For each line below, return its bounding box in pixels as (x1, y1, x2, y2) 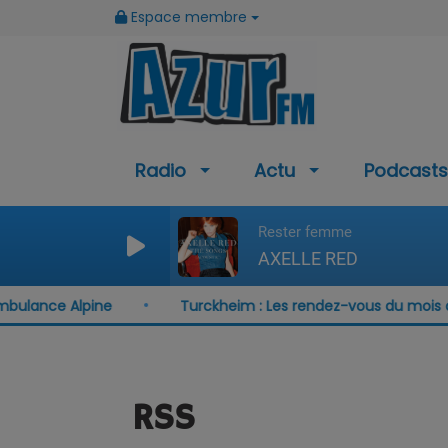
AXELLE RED (258, 247, 358, 269)
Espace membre (127, 7, 251, 27)
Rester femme (258, 222, 352, 241)
